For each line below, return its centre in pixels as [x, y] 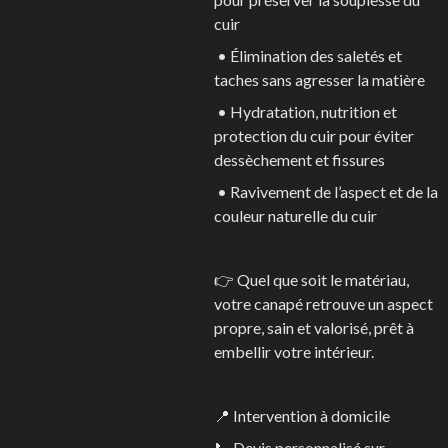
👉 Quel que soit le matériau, [311, 279]
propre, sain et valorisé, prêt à [314, 327]
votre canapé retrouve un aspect [323, 303]
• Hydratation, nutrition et [305, 111]
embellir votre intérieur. [294, 351]
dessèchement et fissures [299, 159]
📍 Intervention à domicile [302, 415]
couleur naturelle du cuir [295, 215]
